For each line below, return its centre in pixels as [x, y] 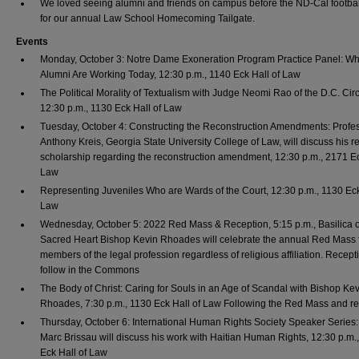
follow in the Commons [90, 270]
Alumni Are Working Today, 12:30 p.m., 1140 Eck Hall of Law [170, 75]
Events [32, 42]
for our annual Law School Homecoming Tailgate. [147, 18]
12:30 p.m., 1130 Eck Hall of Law [111, 108]
